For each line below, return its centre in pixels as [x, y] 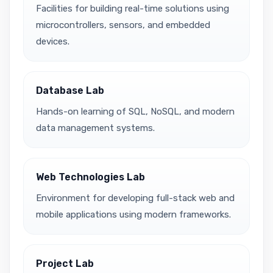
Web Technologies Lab [90, 177]
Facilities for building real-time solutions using [133, 8]
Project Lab [65, 263]
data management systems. [95, 128]
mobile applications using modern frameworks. [133, 214]
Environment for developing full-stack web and [135, 198]
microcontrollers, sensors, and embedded [123, 25]
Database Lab [70, 90]
